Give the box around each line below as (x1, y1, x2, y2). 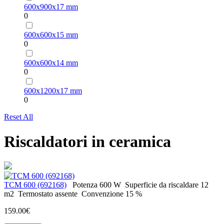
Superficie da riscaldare (125, 180, 198, 189)
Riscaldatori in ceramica (4, 132, 171, 150)
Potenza (72, 180, 97, 189)
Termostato (18, 189, 53, 198)
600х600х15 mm (24, 30, 78, 39)
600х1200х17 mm (24, 86, 82, 95)
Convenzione (81, 189, 123, 198)
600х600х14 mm (24, 58, 78, 67)
